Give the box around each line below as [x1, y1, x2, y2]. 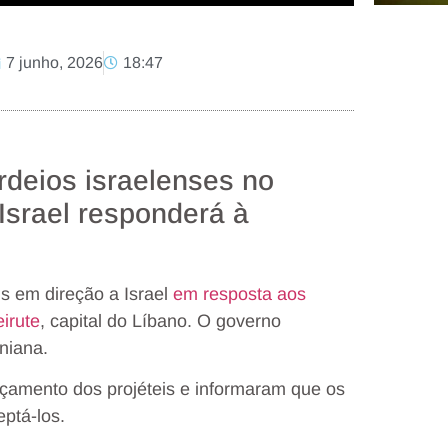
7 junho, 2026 [6, 53, 104, 71]
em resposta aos [173, 283, 306, 304]
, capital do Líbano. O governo [40, 310, 281, 331]
